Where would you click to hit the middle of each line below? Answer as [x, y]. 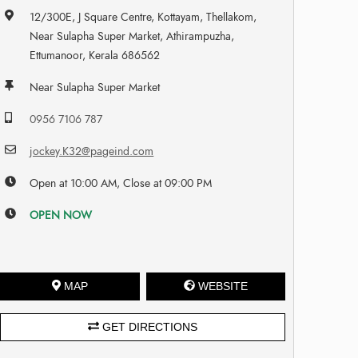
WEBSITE [223, 286]
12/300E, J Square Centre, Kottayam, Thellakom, [143, 17]
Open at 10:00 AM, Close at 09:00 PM [121, 183]
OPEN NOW [61, 215]
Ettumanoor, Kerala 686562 [95, 55]
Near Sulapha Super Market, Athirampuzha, [132, 36]
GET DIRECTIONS [149, 326]
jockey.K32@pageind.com [92, 151]
